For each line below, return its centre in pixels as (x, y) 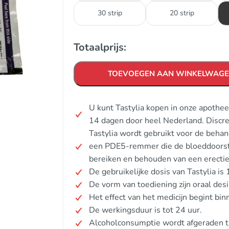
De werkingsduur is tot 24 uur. (145, 210)
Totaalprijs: (100, 47)
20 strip (182, 13)
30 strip (110, 13)
